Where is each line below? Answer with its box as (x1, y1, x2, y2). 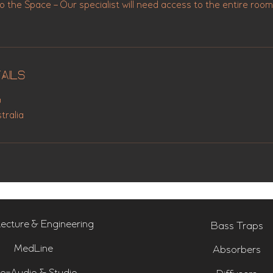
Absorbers (213, 244, 261, 257)
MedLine (13, 243, 53, 255)
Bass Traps (210, 220, 263, 233)
